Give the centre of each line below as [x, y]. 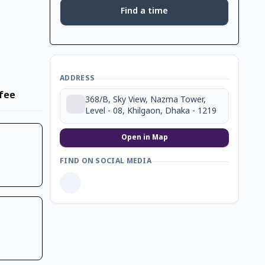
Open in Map [144, 138]
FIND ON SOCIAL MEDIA [106, 161]
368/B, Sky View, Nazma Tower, [146, 100]
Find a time [144, 12]
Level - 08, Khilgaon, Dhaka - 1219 [151, 112]
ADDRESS [77, 79]
